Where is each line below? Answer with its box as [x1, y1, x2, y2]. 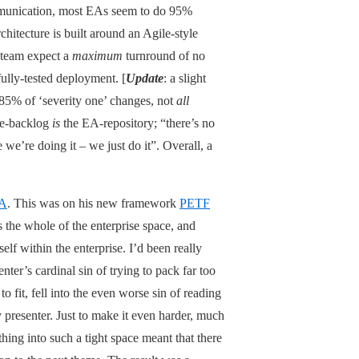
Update [126, 71, 163, 85]
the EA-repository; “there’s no [60, 115, 215, 130]
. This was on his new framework [7, 196, 179, 210]
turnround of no [123, 48, 205, 63]
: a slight [163, 71, 206, 85]
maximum [72, 48, 123, 63]
